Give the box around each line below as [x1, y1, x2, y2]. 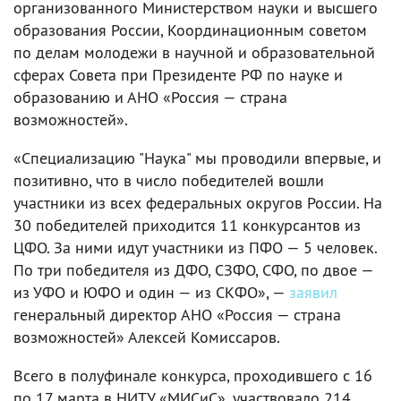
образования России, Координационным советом [13, 19, 367, 40]
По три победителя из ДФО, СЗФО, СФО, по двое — [13, 259, 373, 280]
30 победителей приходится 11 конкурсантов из [13, 214, 361, 235]
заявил [289, 281, 337, 303]
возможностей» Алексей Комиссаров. [13, 326, 280, 347]
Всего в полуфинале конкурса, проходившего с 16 [13, 364, 372, 386]
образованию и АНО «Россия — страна [13, 86, 287, 107]
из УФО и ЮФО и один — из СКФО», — [13, 281, 289, 303]
